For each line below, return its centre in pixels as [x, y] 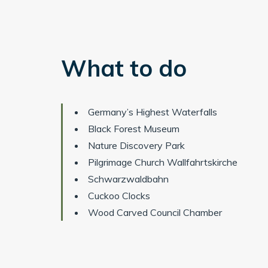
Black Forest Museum [134, 128]
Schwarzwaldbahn [128, 179]
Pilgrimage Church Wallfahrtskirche [163, 162]
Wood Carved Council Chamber [155, 212]
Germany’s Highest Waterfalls [153, 112]
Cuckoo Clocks [119, 195]
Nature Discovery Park [136, 145]
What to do [124, 68]
